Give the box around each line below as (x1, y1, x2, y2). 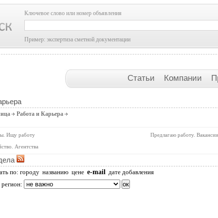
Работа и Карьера (17, 110, 63, 117)
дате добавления (109, 168, 154, 176)
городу (20, 168, 39, 176)
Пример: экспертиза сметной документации (24, 36, 130, 43)
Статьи (127, 73, 157, 83)
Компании (163, 73, 204, 83)
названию (42, 168, 69, 176)
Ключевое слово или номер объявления (24, 10, 122, 17)
